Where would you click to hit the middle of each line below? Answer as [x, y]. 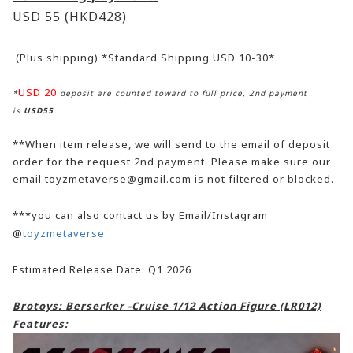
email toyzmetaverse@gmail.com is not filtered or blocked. [173, 178]
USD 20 [37, 92]
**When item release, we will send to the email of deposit [171, 144]
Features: [42, 323]
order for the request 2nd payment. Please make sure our [172, 161]
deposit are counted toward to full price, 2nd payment [182, 93]
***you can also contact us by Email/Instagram [140, 215]
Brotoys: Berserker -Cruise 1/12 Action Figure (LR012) [167, 305]
